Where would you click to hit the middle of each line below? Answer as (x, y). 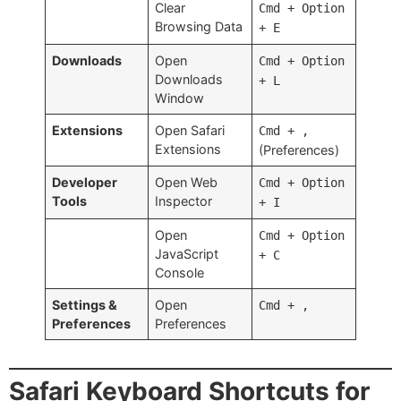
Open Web (187, 182)
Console (180, 272)
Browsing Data (199, 26)
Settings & (85, 304)
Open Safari (190, 130)
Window (180, 98)
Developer (85, 182)
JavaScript (187, 253)
